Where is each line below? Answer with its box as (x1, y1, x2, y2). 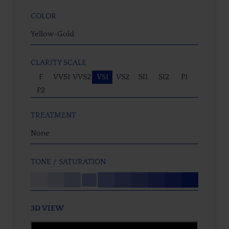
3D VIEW (31, 203, 64, 213)
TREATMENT (31, 110, 76, 120)
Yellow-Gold (31, 29, 74, 38)
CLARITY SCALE (31, 58, 86, 67)
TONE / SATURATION (31, 157, 106, 166)
